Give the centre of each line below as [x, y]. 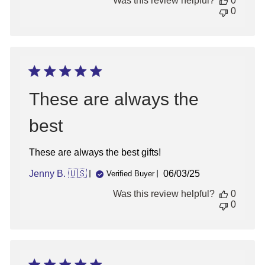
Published [204, 173]
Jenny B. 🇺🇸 [58, 173]
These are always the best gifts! [95, 152]
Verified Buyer [130, 174]
